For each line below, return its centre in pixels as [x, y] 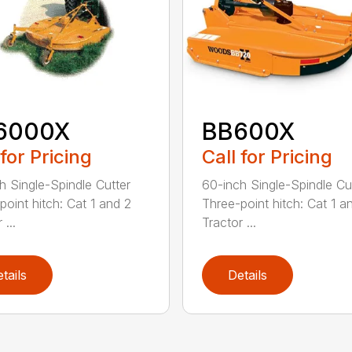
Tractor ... [229, 223]
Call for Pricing [267, 157]
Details [247, 275]
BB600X [248, 132]
